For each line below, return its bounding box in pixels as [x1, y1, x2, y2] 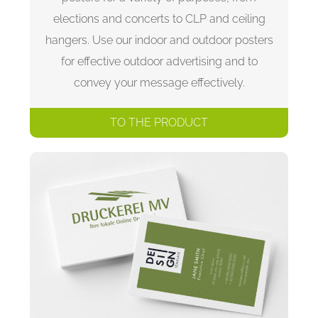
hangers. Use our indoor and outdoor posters [45, 33, 273, 47]
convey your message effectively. [73, 75, 245, 89]
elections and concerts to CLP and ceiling [53, 11, 265, 26]
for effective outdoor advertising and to [60, 54, 258, 68]
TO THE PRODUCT [110, 115, 208, 129]
